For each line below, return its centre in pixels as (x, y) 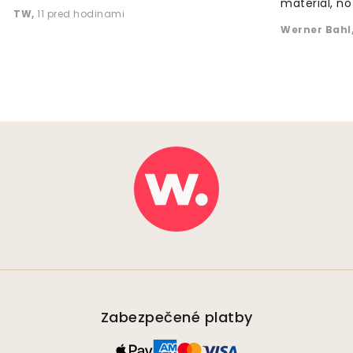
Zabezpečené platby (176, 318)
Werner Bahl (316, 30)
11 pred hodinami (81, 14)
